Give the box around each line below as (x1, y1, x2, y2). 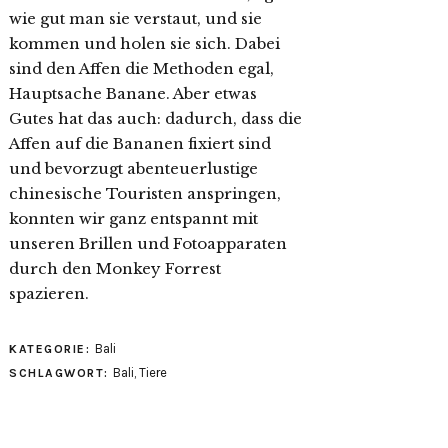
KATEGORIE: (9, 342, 95, 356)
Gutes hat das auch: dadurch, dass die (9, 109, 302, 128)
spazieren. (9, 284, 89, 303)
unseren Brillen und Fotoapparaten (9, 234, 287, 253)
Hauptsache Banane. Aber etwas (9, 84, 257, 103)
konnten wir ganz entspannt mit (9, 209, 258, 228)
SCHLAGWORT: (9, 366, 113, 380)
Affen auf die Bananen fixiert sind (9, 134, 271, 153)
